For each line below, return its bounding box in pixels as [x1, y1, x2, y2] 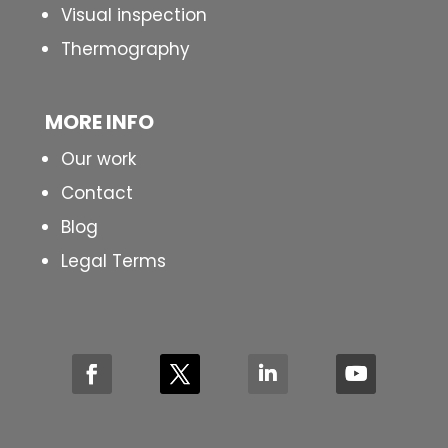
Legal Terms [60, 248, 166, 273]
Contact [60, 180, 133, 205]
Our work [60, 146, 136, 171]
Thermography [60, 36, 190, 61]
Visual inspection [60, 2, 207, 27]
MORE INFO [44, 107, 154, 136]
